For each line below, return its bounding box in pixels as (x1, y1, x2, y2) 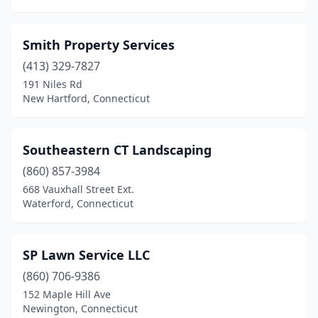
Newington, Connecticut (23, 302, 138, 315)
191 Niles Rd (23, 77, 82, 91)
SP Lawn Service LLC (23, 246, 150, 263)
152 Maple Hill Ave (23, 287, 111, 301)
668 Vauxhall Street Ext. (23, 182, 134, 196)
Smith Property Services (23, 36, 175, 53)
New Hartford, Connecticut (23, 92, 150, 105)
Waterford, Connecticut (23, 197, 133, 210)
